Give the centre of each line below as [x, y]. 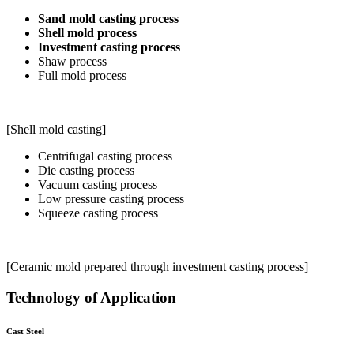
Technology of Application [91, 297]
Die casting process [86, 171]
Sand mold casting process [108, 19]
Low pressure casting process [111, 199]
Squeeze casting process [98, 213]
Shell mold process [87, 33]
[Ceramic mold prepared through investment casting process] [157, 267]
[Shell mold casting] [56, 130]
